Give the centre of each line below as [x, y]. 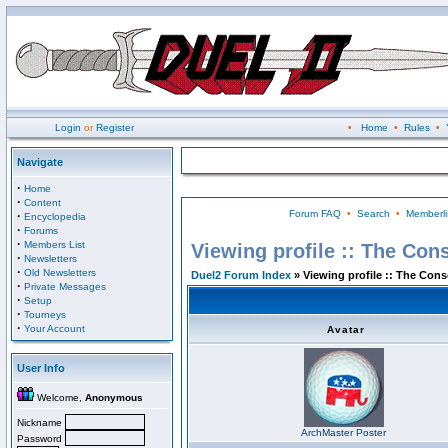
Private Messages [65, 286]
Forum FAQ [314, 213]
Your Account [54, 328]
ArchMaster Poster [343, 432]
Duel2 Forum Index [241, 275]
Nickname [41, 422]
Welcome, [59, 397]
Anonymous [114, 397]
